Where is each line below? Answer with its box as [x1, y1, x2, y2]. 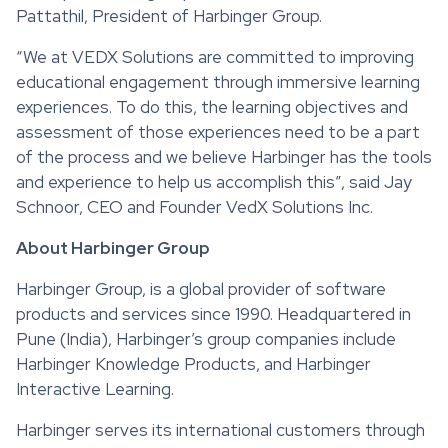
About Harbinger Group [16, 236, 210, 259]
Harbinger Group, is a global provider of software [16, 277, 386, 300]
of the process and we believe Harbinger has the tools [16, 145, 432, 168]
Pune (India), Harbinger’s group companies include [16, 327, 396, 350]
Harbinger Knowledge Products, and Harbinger [16, 352, 371, 375]
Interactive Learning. [16, 377, 174, 400]
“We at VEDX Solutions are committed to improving [16, 45, 414, 68]
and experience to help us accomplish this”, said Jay [16, 170, 412, 193]
